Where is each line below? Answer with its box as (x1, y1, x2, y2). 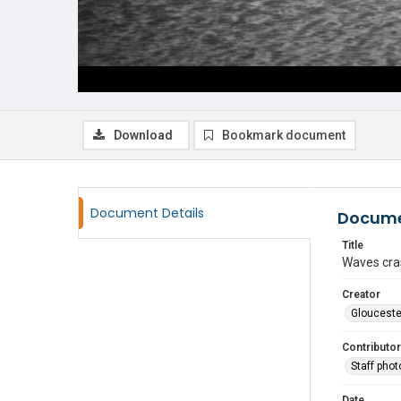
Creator (342, 288, 380, 301)
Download (114, 128, 173, 142)
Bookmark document (222, 128, 346, 142)
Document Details (90, 204, 204, 222)
